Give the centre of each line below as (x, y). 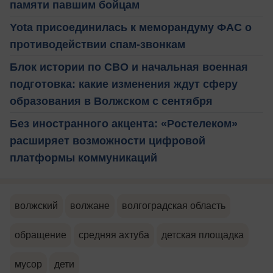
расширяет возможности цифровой (108, 140)
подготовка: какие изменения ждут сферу (124, 84)
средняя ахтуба (114, 235)
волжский (36, 205)
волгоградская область (174, 205)
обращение (41, 235)
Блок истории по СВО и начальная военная (129, 67)
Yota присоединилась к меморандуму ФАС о (131, 27)
